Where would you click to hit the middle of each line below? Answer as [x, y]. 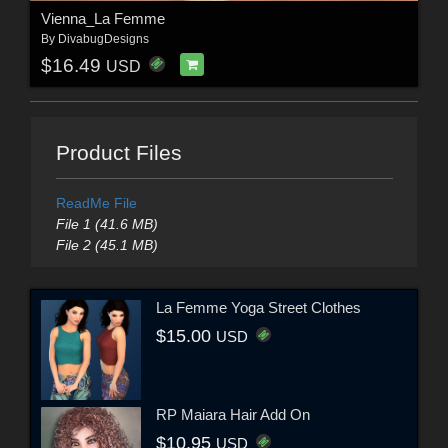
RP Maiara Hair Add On [233, 414]
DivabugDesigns [103, 39]
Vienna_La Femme [102, 19]
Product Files [118, 153]
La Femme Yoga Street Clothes [258, 307]
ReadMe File [96, 203]
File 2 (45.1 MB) [106, 245]
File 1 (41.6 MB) [106, 224]
